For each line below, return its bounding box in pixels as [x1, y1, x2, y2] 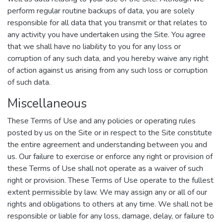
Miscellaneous [7, 95, 87, 112]
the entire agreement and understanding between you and [7, 139, 207, 150]
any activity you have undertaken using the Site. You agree [7, 29, 206, 40]
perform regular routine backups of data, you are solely [7, 5, 194, 16]
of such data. [7, 77, 51, 88]
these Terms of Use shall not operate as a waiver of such [7, 163, 203, 174]
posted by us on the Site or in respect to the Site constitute [7, 127, 212, 138]
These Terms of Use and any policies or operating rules [7, 115, 196, 126]
